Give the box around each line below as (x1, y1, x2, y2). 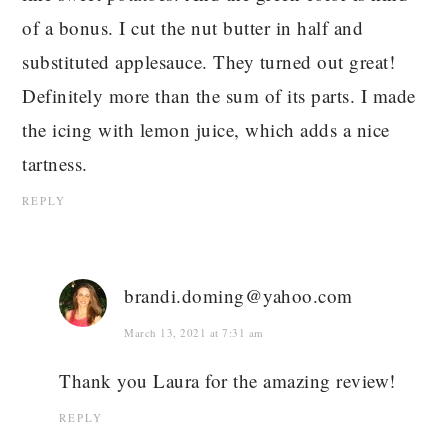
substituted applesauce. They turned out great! (22, 49, 396, 75)
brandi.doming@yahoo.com (124, 283, 353, 309)
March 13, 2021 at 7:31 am (124, 325, 264, 341)
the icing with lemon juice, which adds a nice (22, 117, 390, 143)
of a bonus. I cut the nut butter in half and (22, 15, 364, 41)
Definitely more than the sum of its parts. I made (22, 83, 416, 109)
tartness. (22, 151, 88, 177)
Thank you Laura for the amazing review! (59, 368, 396, 394)
